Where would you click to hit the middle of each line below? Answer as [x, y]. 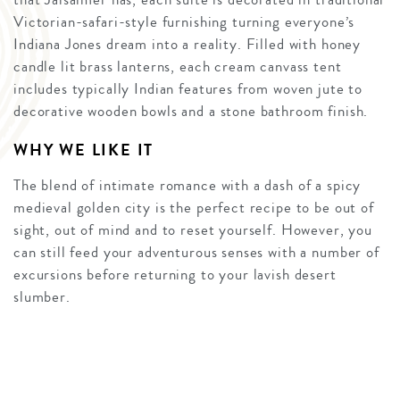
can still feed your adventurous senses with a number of [196, 253]
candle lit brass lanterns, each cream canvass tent [178, 67]
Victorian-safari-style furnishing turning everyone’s [184, 22]
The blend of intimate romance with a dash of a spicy [187, 186]
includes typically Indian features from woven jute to [188, 89]
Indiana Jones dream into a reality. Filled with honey [187, 45]
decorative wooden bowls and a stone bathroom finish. [191, 112]
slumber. [42, 297]
